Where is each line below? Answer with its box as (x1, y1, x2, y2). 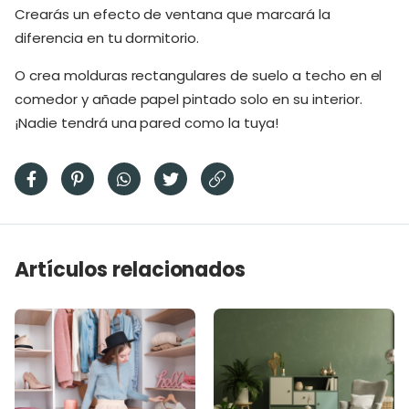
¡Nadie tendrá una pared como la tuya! (15, 113, 278, 132)
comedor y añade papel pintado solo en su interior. (15, 89, 362, 109)
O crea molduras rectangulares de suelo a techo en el (15, 66, 383, 85)
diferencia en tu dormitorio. (15, 28, 204, 47)
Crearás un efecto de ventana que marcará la (15, 5, 330, 24)
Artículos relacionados (15, 256, 246, 284)
